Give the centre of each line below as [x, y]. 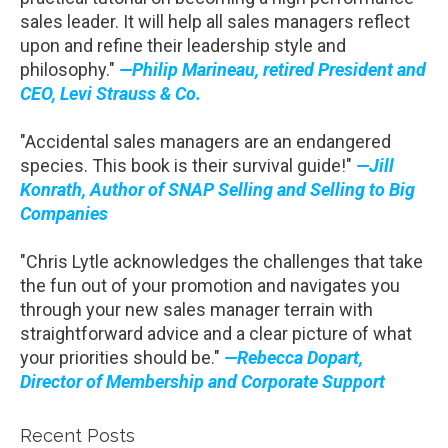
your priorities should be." [122, 358]
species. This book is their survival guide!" [188, 166]
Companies [64, 214]
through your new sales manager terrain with [196, 310]
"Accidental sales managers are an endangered [205, 142]
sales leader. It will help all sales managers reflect [215, 22]
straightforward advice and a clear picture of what [216, 334]
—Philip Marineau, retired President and [272, 70]
